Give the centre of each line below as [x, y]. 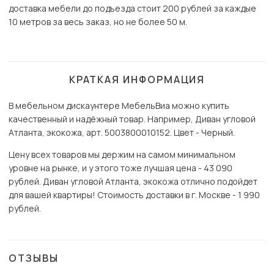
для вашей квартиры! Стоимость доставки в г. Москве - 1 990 [134, 195]
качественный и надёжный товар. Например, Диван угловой [132, 119]
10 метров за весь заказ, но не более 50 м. [98, 22]
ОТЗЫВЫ [34, 258]
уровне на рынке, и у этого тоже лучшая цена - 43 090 [120, 168]
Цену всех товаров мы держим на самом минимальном [122, 155]
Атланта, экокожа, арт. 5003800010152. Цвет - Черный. [122, 133]
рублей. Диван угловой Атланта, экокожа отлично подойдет [133, 182]
